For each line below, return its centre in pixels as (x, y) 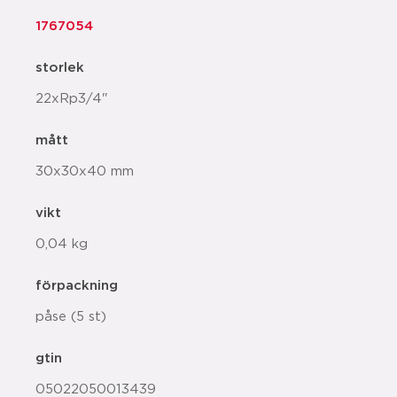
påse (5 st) (71, 317)
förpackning (77, 286)
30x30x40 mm (85, 171)
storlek (60, 68)
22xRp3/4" (72, 99)
